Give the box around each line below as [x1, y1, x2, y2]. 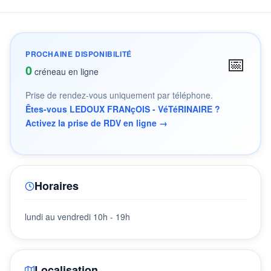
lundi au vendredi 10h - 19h [25, 211, 130, 223]
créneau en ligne [32, 65, 99, 77]
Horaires [34, 178, 79, 194]
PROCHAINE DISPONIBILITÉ [25, 48, 132, 59]
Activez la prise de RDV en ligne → [25, 117, 168, 129]
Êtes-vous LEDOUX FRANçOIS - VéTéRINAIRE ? [25, 103, 220, 115]
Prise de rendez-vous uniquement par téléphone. [25, 89, 213, 101]
